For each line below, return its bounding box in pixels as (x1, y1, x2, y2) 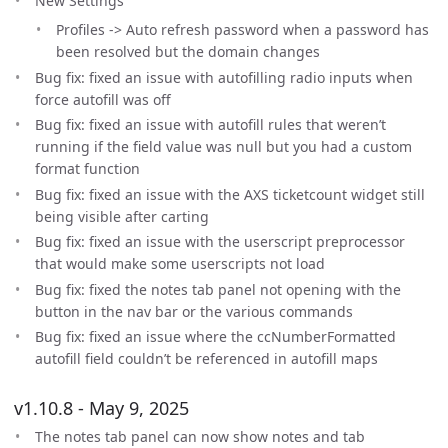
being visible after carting (35, 206, 209, 226)
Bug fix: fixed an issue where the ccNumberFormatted (35, 327, 396, 346)
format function (35, 159, 140, 178)
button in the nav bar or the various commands (35, 301, 353, 321)
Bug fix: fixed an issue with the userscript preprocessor (35, 232, 405, 251)
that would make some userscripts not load (35, 254, 325, 273)
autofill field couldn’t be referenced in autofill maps (35, 349, 378, 368)
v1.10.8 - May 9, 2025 (14, 396, 189, 420)
